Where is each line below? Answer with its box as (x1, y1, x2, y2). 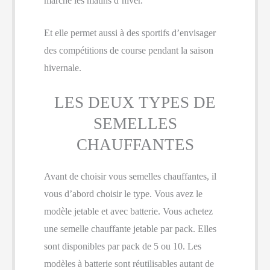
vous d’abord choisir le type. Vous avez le (44, 188, 202, 199)
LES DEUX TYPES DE (54, 93, 216, 111)
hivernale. (44, 63, 81, 74)
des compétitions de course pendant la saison (44, 45, 213, 56)
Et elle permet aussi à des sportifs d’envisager (44, 28, 216, 39)
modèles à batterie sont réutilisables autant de (44, 258, 214, 269)
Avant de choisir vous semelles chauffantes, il (44, 171, 216, 181)
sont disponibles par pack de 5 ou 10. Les (44, 240, 201, 251)
